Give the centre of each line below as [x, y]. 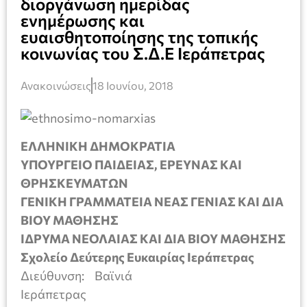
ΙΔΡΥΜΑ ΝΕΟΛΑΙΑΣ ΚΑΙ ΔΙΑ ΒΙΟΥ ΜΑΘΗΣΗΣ [153, 238]
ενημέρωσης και [83, 20]
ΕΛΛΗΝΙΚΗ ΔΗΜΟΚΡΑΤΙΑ [98, 146]
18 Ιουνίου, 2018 [133, 85]
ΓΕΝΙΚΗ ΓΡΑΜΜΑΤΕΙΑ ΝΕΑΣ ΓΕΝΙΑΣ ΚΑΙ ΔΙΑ [152, 201]
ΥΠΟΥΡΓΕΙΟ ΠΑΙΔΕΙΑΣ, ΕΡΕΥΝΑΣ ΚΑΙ [131, 164]
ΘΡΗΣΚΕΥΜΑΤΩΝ [74, 183]
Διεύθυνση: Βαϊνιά [76, 275]
